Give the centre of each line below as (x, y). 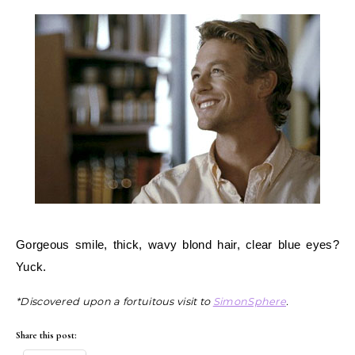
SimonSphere (250, 301)
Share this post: (46, 335)
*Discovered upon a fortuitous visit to (115, 301)
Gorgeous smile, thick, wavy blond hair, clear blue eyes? (177, 244)
